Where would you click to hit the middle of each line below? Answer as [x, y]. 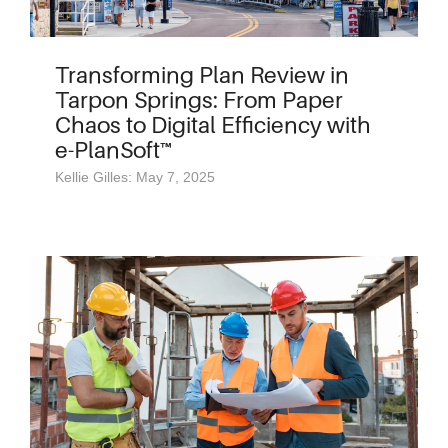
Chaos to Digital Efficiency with [213, 124]
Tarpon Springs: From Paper [199, 99]
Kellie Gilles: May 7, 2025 [135, 177]
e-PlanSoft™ [113, 149]
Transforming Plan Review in [202, 74]
